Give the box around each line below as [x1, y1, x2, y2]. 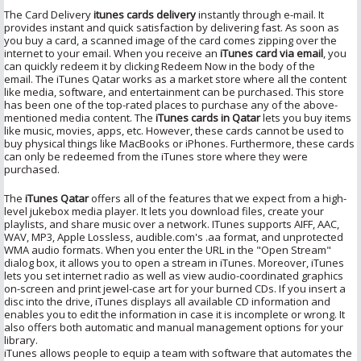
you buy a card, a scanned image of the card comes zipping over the [4, 32, 337, 48]
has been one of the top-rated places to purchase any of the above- [4, 97, 338, 112]
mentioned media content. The [4, 110, 156, 125]
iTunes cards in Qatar [156, 110, 260, 125]
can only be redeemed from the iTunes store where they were [4, 148, 308, 164]
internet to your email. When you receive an [4, 45, 220, 60]
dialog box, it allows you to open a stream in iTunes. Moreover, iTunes [4, 255, 344, 270]
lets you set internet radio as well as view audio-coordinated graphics [4, 268, 343, 283]
